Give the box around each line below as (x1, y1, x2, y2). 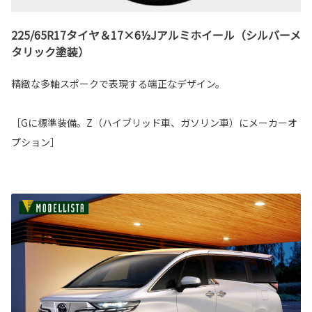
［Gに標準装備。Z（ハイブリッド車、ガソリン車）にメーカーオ (11, 115, 297, 130)
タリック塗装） (11, 42, 89, 60)
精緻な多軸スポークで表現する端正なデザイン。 (11, 76, 225, 91)
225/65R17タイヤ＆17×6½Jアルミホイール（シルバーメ (11, 26, 301, 43)
